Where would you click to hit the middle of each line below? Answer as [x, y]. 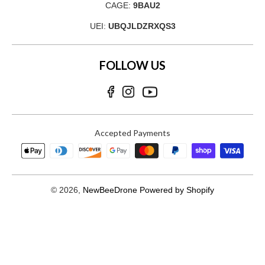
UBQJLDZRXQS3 [142, 26]
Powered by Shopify [177, 190]
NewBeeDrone [110, 190]
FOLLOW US [132, 65]
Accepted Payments [132, 133]
